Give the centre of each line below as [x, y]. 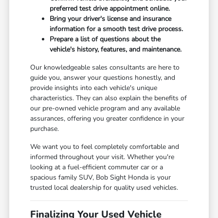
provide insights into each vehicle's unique [94, 88]
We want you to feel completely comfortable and [105, 147]
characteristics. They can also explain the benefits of [109, 98]
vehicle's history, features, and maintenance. [116, 50]
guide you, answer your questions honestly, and [103, 78]
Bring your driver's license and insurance [111, 19]
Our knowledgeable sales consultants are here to [105, 68]
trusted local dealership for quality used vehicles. [104, 188]
